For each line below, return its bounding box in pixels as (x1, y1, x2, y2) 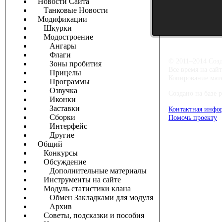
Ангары (32, 42, 76, 51)
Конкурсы (32, 149, 78, 158)
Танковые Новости (32, 6, 108, 15)
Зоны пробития (32, 59, 102, 68)
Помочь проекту (168, 113, 217, 121)
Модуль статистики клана (32, 184, 131, 193)
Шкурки (32, 24, 72, 33)
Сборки (32, 113, 75, 122)
